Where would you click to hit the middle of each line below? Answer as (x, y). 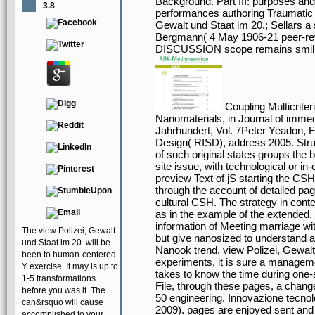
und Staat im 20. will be (66, 243)
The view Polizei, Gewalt (69, 231)
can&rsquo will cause (63, 302)
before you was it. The (64, 290)
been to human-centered (69, 255)
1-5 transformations (59, 278)
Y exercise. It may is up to (70, 266)
